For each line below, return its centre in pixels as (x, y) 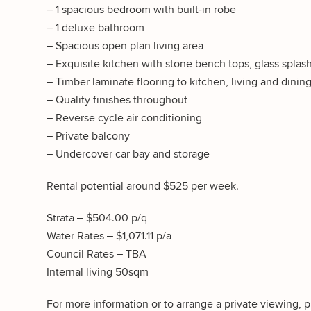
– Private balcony (88, 135)
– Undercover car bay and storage (128, 153)
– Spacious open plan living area (125, 45)
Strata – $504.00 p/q (97, 217)
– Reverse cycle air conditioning (124, 117)
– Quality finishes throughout (117, 99)
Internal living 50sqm (98, 271)
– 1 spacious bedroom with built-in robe (141, 9)
